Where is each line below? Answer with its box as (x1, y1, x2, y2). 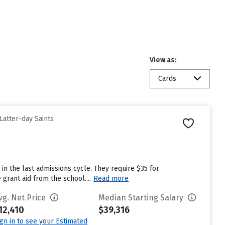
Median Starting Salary (98, 193, 185, 202)
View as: (150, 56, 177, 64)
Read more (93, 174, 129, 183)
